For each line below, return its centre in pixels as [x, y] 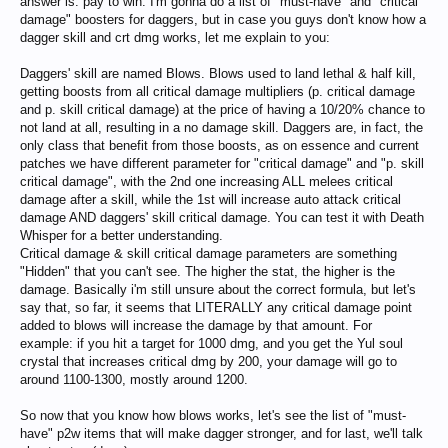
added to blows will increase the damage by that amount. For [196, 325]
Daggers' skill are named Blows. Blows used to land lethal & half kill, [218, 73]
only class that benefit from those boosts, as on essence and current [219, 145]
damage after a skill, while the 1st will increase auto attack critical [210, 199]
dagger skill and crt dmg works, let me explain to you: [175, 37]
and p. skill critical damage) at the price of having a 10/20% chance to [222, 109]
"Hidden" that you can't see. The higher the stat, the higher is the [207, 271]
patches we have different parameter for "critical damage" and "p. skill [222, 163]
